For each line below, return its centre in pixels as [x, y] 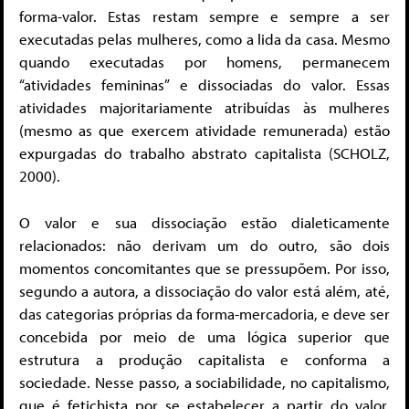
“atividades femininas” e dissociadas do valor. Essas [204, 85]
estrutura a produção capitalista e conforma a [204, 359]
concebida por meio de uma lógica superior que [204, 336]
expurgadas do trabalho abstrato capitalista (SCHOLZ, [204, 153]
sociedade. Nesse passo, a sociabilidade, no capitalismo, [204, 382]
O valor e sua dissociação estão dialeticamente [204, 222]
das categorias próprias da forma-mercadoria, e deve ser [204, 313]
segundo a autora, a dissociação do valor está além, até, [204, 290]
